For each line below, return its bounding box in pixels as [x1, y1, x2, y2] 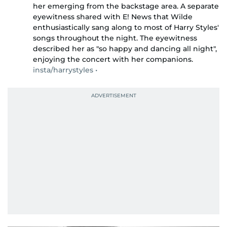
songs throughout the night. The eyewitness [33, 33, 197, 43]
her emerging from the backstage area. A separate [33, 1, 219, 11]
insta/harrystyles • [33, 65, 97, 74]
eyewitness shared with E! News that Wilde [33, 12, 193, 21]
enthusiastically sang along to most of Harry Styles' [33, 22, 219, 32]
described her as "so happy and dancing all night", [33, 44, 217, 53]
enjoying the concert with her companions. [33, 54, 193, 64]
